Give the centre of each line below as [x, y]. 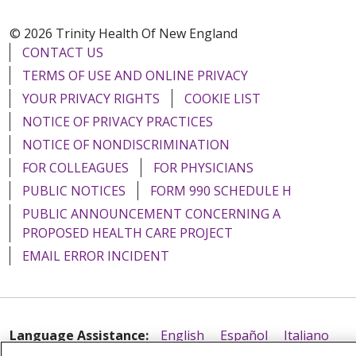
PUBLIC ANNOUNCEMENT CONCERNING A [151, 213]
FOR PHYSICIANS [203, 167]
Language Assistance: [79, 335]
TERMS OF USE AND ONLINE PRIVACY [135, 75]
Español [244, 335]
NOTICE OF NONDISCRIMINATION [126, 144]
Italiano [306, 335]
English [182, 335]
